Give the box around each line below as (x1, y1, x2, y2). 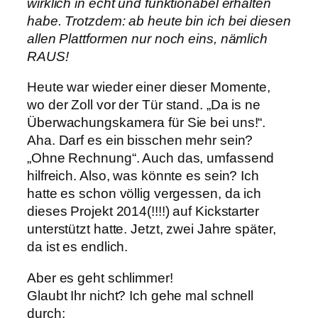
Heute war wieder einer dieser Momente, (27, 79, 271, 95)
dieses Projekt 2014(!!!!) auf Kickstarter (27, 204, 259, 219)
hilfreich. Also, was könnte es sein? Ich (27, 168, 259, 184)
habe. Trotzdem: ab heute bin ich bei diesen (27, 13, 291, 28)
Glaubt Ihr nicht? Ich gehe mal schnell (27, 287, 254, 303)
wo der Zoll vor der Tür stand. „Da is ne (27, 97, 261, 113)
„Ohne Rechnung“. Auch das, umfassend (27, 150, 275, 166)
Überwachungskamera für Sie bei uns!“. (27, 115, 266, 131)
